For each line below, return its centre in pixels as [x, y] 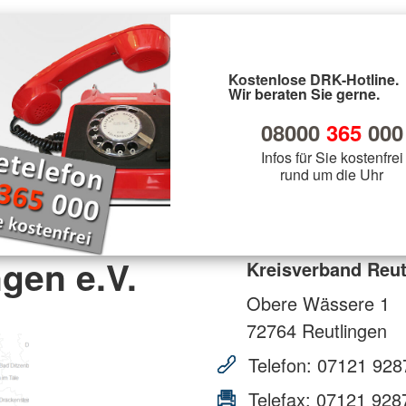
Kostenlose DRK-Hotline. [314, 79]
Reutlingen [342, 330]
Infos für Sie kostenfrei [332, 157]
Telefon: [280, 364]
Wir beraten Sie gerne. [304, 93]
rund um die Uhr [332, 174]
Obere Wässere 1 [318, 303]
